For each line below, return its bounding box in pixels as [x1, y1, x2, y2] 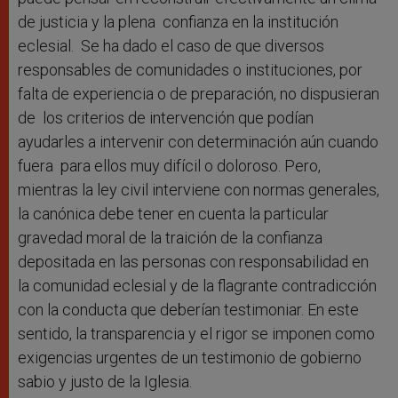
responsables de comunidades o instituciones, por [18, 60, 362, 80]
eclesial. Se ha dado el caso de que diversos [18, 36, 328, 56]
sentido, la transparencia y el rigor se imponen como [18, 324, 375, 344]
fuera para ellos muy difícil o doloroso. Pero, [18, 156, 321, 176]
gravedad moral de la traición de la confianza [18, 228, 322, 248]
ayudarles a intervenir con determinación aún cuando [18, 132, 378, 152]
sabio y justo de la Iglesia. [18, 372, 195, 392]
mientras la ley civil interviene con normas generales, [18, 180, 379, 200]
